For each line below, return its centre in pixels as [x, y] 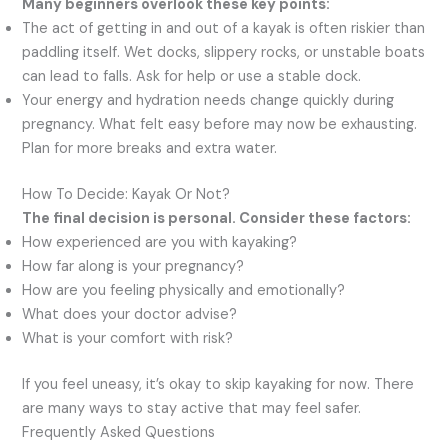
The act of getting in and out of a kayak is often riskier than [224, 29]
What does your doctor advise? [130, 315]
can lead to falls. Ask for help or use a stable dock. [192, 77]
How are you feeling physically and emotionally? [184, 291]
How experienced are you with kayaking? [160, 243]
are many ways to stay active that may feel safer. [192, 408]
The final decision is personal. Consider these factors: [217, 219]
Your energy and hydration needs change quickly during [208, 101]
